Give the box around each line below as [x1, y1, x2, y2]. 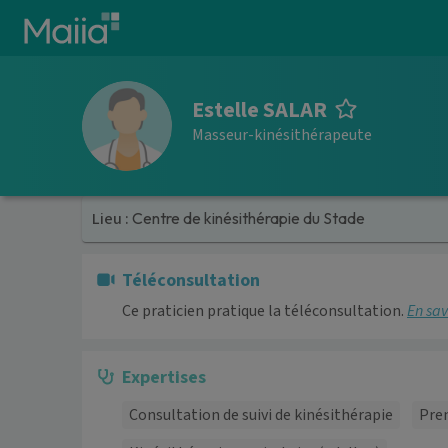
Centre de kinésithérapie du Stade [132, 208, 366, 229]
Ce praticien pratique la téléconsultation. [122, 299, 407, 322]
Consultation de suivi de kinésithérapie [129, 403, 393, 426]
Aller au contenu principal [15, 8, 197, 30]
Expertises [122, 364, 206, 390]
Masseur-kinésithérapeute [192, 123, 372, 146]
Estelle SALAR [192, 93, 327, 126]
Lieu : [92, 208, 133, 231]
